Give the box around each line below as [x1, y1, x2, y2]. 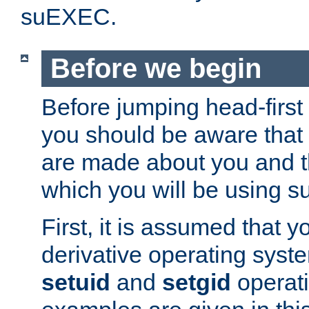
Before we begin [50, 53, 261, 84]
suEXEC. [21, 3, 117, 30]
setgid [162, 268, 231, 295]
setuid [41, 268, 110, 295]
